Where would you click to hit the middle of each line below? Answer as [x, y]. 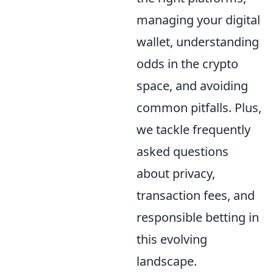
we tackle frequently [193, 129]
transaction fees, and [196, 195]
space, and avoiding [192, 85]
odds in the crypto [187, 63]
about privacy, [176, 173]
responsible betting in [198, 217]
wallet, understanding [198, 41]
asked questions [183, 151]
